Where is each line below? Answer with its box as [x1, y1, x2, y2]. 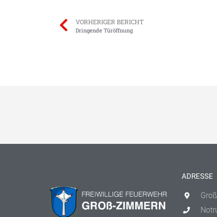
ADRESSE [181, 172, 213, 181]
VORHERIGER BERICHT [76, 18, 144, 26]
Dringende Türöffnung [76, 27, 133, 34]
